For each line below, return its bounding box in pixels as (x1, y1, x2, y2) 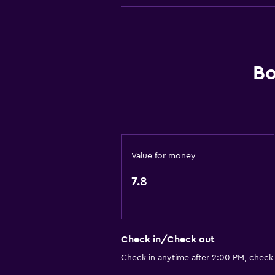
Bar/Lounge (120, 52, 175, 62)
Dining (120, 33, 150, 42)
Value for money (131, 152, 196, 160)
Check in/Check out (120, 234, 215, 245)
